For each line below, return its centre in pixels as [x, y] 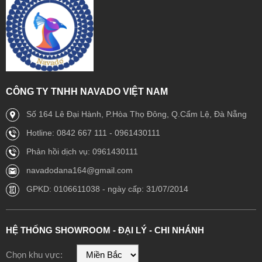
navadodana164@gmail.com [80, 170]
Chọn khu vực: [34, 254]
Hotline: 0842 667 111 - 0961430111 [93, 132]
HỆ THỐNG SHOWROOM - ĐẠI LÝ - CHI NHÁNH [105, 230]
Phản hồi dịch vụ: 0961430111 [82, 151]
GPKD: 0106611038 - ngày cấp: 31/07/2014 [107, 189]
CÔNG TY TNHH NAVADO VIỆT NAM [87, 91]
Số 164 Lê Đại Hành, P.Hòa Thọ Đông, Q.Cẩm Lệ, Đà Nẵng [137, 114]
